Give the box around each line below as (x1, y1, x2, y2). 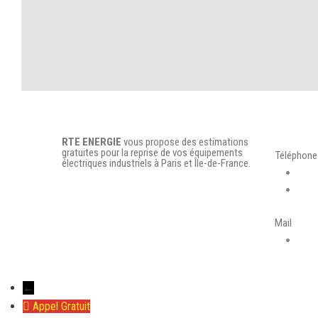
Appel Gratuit (33, 300, 90, 313)
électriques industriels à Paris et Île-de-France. (62, 157, 251, 170)
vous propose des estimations (121, 136, 248, 148)
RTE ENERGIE (62, 136, 121, 148)
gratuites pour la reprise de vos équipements (62, 146, 243, 159)
